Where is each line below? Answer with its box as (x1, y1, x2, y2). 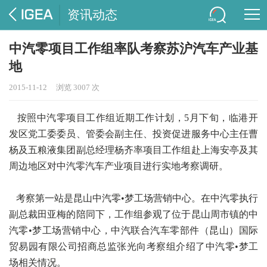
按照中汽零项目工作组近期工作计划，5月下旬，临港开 (9, 113, 258, 123)
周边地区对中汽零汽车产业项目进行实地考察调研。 (9, 161, 228, 171)
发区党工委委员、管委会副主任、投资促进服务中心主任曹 (9, 129, 258, 139)
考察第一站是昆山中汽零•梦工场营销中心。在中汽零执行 (9, 193, 258, 203)
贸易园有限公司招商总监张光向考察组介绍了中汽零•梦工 (9, 241, 258, 252)
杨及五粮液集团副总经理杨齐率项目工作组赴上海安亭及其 (9, 145, 258, 155)
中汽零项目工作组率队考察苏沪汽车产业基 (9, 41, 258, 56)
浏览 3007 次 (56, 83, 100, 92)
